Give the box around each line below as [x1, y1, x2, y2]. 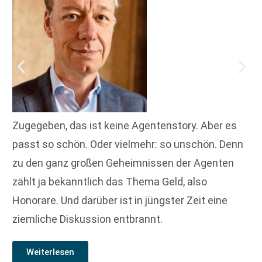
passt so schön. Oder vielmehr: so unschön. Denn [12, 137, 243, 150]
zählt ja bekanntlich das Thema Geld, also [12, 175, 207, 188]
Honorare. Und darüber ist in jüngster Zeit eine [12, 194, 227, 206]
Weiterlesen [26, 246, 74, 257]
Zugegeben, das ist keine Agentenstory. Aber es [12, 119, 237, 132]
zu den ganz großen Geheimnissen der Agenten [12, 156, 234, 169]
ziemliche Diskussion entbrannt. [12, 212, 163, 225]
